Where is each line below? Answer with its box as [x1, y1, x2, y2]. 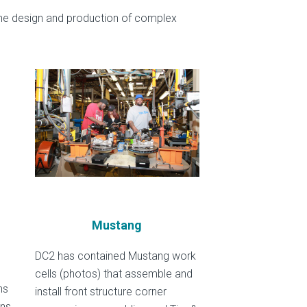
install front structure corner [34, 284, 167, 298]
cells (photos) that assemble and [34, 267, 193, 280]
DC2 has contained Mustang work [34, 249, 196, 262]
